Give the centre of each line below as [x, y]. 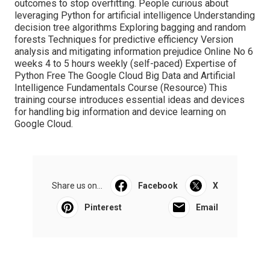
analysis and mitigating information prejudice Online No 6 [134, 52]
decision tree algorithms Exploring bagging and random [130, 28]
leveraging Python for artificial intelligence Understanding [135, 16]
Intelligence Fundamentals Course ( [89, 88]
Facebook [158, 186]
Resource [184, 88]
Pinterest [103, 208]
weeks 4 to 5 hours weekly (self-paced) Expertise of [126, 64]
